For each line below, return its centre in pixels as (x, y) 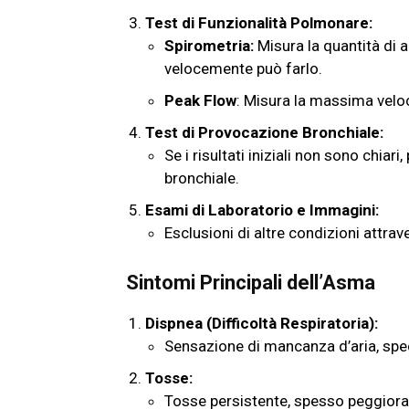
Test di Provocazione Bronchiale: (264, 133)
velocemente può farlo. (243, 69)
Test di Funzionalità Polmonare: (259, 23)
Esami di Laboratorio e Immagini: (262, 210)
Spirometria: (209, 46)
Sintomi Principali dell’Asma (251, 283)
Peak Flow (200, 101)
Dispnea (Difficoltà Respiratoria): (262, 324)
